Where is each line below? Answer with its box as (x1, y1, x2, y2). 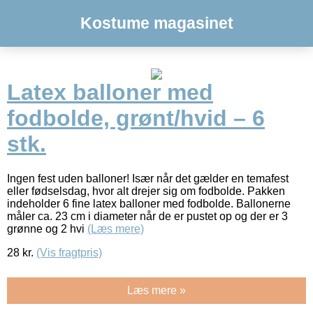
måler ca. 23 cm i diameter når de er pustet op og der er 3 (7, 210, 288, 222)
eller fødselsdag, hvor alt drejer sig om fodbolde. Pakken (7, 184, 285, 197)
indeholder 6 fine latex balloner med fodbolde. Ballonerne (7, 197, 291, 210)
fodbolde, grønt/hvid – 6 (7, 105, 265, 131)
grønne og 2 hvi (7, 222, 87, 235)
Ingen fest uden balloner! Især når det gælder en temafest (7, 172, 289, 184)
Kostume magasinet (80, 14, 233, 32)
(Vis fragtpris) (36, 246, 102, 259)
